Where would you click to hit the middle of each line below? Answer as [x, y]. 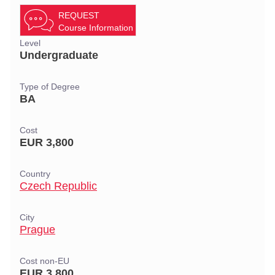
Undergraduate [59, 55]
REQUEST [79, 15]
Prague [37, 230]
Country [35, 174]
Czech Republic [58, 186]
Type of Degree [50, 87]
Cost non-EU [45, 261]
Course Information [96, 28]
